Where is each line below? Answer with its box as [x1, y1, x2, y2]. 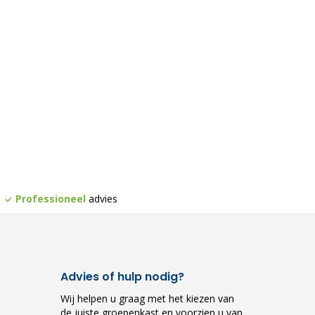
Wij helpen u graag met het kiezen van [60, 292, 234, 305]
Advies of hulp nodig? [60, 269, 184, 285]
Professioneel [15, 192, 86, 205]
